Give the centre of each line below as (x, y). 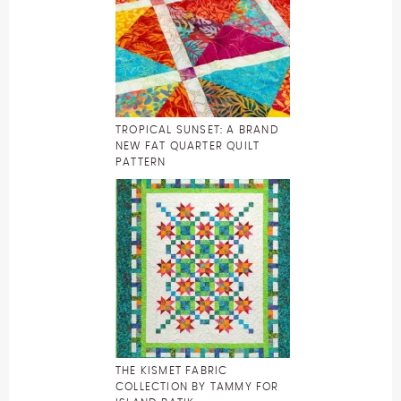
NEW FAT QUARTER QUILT (188, 145)
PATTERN (141, 162)
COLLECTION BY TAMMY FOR (197, 386)
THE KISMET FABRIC (172, 370)
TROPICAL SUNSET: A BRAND (197, 129)
